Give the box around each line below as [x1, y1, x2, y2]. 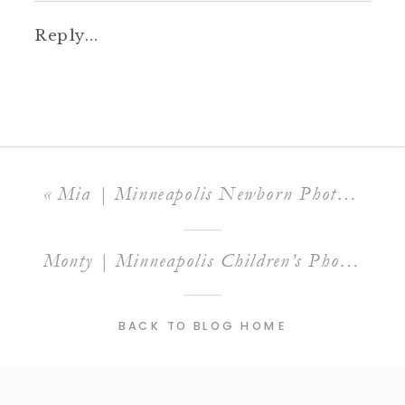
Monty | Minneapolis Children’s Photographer [339, 249, 360, 272]
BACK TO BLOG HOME [118, 318, 287, 334]
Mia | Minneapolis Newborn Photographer [57, 182, 336, 205]
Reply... [33, 24, 99, 44]
